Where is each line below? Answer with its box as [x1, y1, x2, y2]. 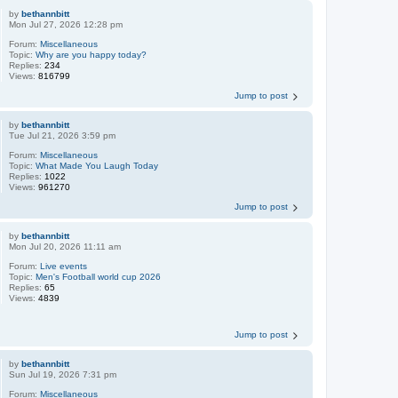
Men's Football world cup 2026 [36, 271, 162, 282]
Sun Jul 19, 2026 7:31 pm [9, 369, 117, 379]
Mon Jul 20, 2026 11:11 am [9, 241, 122, 251]
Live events [40, 260, 88, 271]
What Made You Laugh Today [36, 160, 159, 171]
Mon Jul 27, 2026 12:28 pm [9, 19, 123, 29]
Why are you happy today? [36, 49, 147, 60]
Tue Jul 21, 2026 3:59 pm [9, 130, 116, 140]
